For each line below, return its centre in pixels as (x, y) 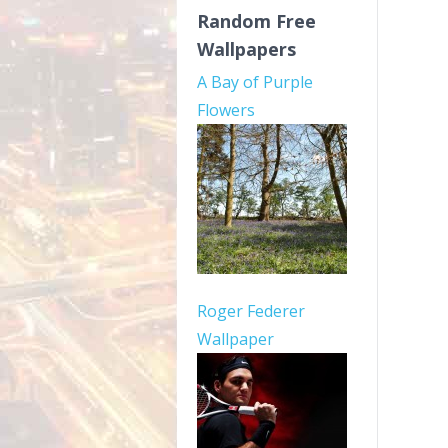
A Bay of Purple (255, 82)
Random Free (256, 21)
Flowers (226, 110)
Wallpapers (246, 49)
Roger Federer (251, 311)
